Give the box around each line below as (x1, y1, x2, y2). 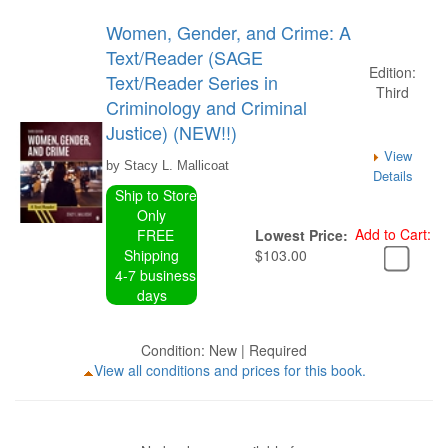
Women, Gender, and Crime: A (106, 19, 351, 45)
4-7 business (107, 265, 196, 285)
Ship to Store (106, 185, 197, 205)
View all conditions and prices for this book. (93, 360, 366, 380)
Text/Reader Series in (106, 69, 278, 95)
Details (372, 166, 413, 185)
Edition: (369, 62, 416, 82)
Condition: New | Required (141, 340, 307, 360)
